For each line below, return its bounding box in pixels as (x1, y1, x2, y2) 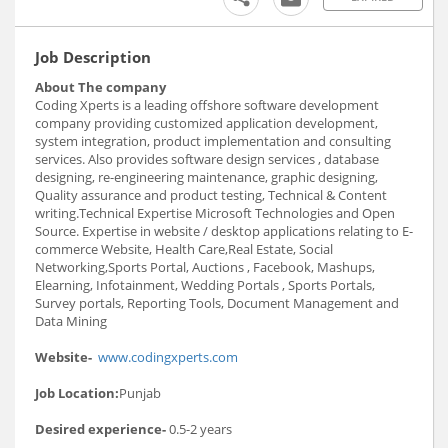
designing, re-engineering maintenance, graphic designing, (35, 167, 378, 186)
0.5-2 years (166, 419, 232, 438)
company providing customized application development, (35, 113, 378, 132)
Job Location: (35, 383, 119, 402)
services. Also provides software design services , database (35, 149, 379, 168)
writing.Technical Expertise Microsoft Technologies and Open (35, 203, 395, 222)
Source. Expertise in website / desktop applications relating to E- (35, 221, 413, 240)
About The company (35, 77, 166, 96)
